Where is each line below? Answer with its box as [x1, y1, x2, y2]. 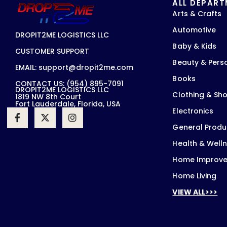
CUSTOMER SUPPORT [15, 46, 89, 57]
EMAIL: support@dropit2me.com [15, 62, 133, 73]
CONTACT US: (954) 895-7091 [15, 79, 124, 89]
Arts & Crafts [172, 8, 222, 19]
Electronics [172, 105, 214, 116]
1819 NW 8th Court [15, 92, 81, 102]
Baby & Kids [172, 41, 217, 51]
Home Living [172, 170, 217, 181]
